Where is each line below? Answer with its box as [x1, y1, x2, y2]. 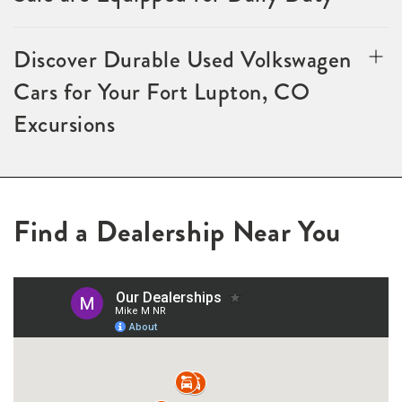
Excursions [13, 108, 116, 141]
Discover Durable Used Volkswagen [13, 43, 352, 76]
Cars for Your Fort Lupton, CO [13, 75, 310, 109]
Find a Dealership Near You [13, 211, 341, 252]
